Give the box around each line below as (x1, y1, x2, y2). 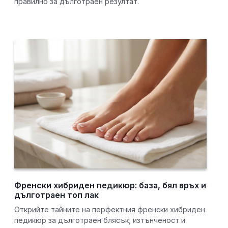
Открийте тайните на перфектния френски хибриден (14, 205, 206, 214)
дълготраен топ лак (14, 190, 99, 201)
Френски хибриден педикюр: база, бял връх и (14, 180, 207, 191)
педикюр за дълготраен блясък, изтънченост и (14, 216, 186, 225)
